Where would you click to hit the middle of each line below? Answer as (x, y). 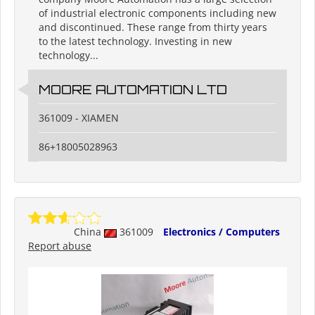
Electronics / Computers (221, 232)
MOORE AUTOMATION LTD (133, 90)
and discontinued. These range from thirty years (153, 27)
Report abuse (60, 246)
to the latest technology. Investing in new (135, 41)
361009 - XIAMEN (79, 118)
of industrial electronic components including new (157, 13)
